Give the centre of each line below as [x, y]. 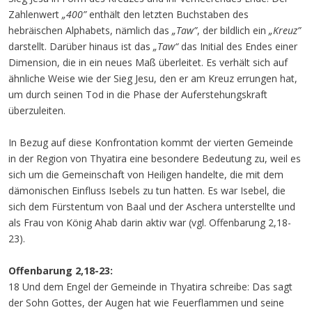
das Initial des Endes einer [238, 46]
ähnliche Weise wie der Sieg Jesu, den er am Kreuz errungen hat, [153, 78]
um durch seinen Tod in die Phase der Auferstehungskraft [138, 94]
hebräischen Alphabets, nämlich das [90, 30]
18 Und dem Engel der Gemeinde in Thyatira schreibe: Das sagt [150, 287]
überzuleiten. [37, 110]
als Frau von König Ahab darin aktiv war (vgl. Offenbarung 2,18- [150, 223]
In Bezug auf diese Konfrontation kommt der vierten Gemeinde [151, 142]
